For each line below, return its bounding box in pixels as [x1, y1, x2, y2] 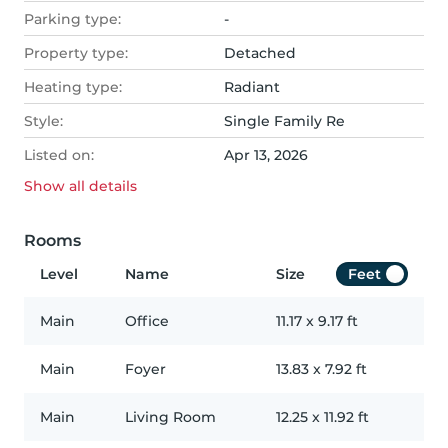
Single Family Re [224, 112, 345, 131]
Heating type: [24, 78, 122, 97]
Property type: [24, 44, 128, 63]
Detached [224, 44, 296, 63]
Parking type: [24, 10, 121, 29]
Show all [24, 177, 85, 196]
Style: [24, 112, 63, 131]
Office [125, 312, 169, 331]
